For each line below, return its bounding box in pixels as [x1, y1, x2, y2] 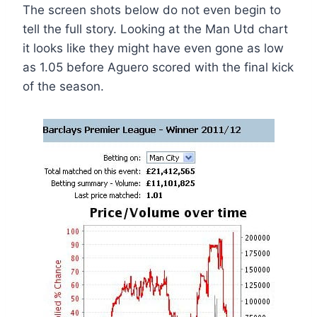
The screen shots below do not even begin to [23, 3, 281, 18]
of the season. [23, 79, 104, 94]
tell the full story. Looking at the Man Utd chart [23, 22, 288, 37]
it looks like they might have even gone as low [23, 41, 284, 56]
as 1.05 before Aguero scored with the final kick [23, 60, 294, 75]
